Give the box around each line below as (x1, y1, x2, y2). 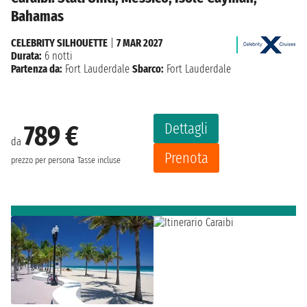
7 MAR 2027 (116, 36, 162, 49)
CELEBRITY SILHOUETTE (11, 36, 108, 49)
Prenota (164, 148, 208, 167)
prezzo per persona (11, 155, 75, 167)
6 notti (42, 49, 73, 62)
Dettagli (164, 119, 208, 138)
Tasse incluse (77, 155, 121, 167)
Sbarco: (132, 62, 164, 75)
